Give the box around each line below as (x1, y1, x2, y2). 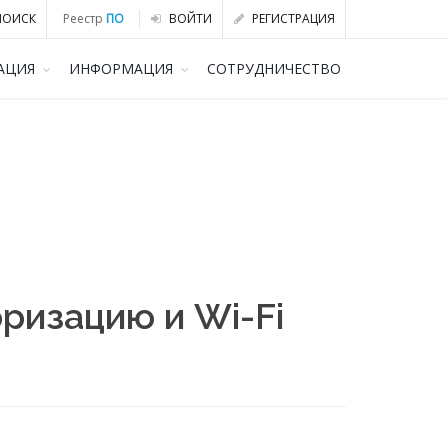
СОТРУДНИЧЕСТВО (207, 59, 341, 78)
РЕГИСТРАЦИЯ (249, 10, 335, 27)
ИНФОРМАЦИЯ (69, 59, 173, 78)
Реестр (63, 10, 106, 27)
